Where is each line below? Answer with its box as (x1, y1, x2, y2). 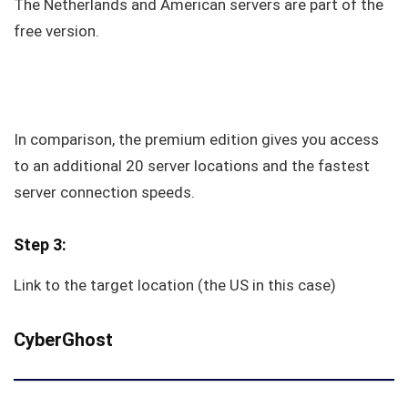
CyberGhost (14, 329, 113, 352)
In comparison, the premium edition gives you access (14, 130, 379, 149)
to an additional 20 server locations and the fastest (14, 157, 370, 176)
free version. (14, 22, 99, 41)
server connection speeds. (14, 183, 195, 202)
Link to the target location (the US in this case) (14, 276, 336, 295)
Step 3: (14, 235, 66, 255)
